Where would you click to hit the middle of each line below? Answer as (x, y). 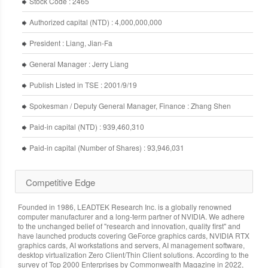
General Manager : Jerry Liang (79, 63)
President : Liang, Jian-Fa (71, 42)
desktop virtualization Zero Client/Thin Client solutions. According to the (133, 254)
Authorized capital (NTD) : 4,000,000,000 (96, 22)
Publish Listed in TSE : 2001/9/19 (83, 84)
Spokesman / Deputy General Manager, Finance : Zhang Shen (130, 105)
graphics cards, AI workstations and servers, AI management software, (131, 245)
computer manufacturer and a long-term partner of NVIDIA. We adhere (131, 216)
